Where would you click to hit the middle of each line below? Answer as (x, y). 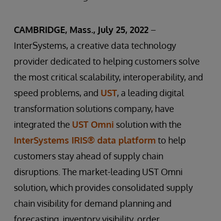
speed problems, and (57, 93)
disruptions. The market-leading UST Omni (98, 172)
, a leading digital (150, 93)
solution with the (148, 124)
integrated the (43, 124)
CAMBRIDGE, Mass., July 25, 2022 (81, 30)
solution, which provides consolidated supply (103, 187)
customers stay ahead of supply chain (89, 156)
